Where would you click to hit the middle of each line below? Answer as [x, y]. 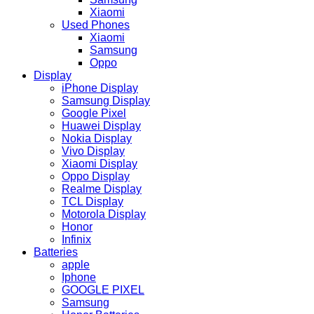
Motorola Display [104, 214]
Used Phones [96, 25]
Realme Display [102, 189]
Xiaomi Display [100, 164]
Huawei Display [101, 126]
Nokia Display [97, 139]
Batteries [56, 252]
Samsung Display [106, 101]
